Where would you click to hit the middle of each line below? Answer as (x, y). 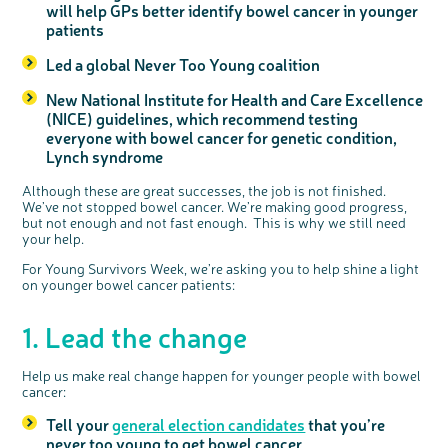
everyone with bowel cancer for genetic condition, (222, 137)
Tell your (79, 424)
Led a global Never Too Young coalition (183, 64)
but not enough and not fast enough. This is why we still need (214, 222)
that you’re (345, 424)
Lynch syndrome (105, 156)
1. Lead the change (135, 336)
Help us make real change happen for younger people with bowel (222, 375)
